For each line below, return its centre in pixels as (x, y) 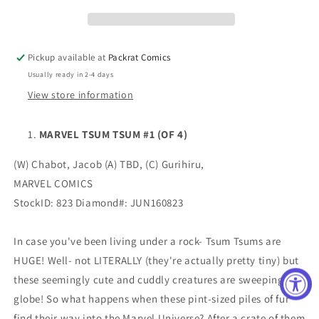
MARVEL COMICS (53, 183)
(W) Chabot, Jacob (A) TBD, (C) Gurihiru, (109, 164)
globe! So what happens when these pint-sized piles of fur (152, 299)
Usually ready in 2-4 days (71, 74)
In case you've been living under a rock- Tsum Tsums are (148, 241)
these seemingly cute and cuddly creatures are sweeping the (158, 279)
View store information (81, 95)
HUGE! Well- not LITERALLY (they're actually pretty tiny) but (157, 260)
